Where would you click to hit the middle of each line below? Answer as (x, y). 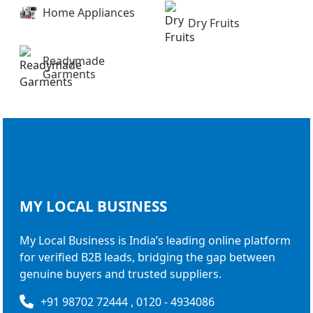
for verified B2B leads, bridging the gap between (147, 257)
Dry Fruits (214, 23)
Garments (69, 74)
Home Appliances (89, 13)
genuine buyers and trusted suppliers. (121, 274)
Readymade (74, 61)
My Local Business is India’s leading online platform (155, 241)
